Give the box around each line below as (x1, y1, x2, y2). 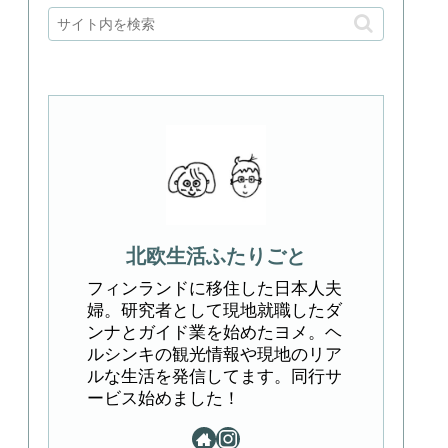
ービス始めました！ (87, 389, 240, 409)
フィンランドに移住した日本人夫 (87, 279, 342, 299)
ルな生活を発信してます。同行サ (87, 367, 342, 387)
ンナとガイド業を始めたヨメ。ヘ (87, 323, 342, 343)
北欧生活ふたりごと (126, 244, 306, 267)
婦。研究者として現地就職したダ (87, 301, 342, 321)
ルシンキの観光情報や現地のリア (87, 345, 342, 365)
